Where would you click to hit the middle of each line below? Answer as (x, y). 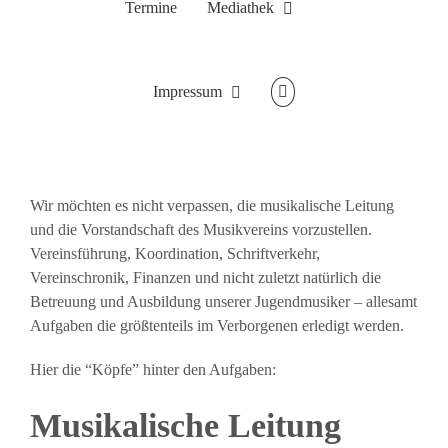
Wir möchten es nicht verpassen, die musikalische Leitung (212, 205)
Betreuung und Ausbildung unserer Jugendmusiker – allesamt (223, 301)
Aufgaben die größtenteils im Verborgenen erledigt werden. (217, 325)
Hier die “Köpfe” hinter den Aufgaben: (153, 369)
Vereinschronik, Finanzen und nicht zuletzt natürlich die (205, 277)
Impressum (188, 91)
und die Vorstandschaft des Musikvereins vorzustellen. (201, 229)
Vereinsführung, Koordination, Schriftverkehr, (175, 253)
